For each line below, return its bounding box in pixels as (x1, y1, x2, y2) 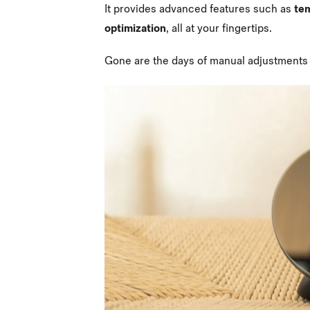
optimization (104, 21, 166, 35)
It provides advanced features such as (104, 2, 294, 16)
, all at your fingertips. (166, 21, 275, 35)
